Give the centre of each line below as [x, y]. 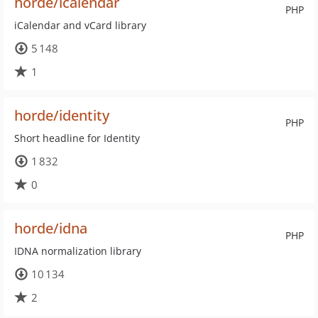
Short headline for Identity [77, 138]
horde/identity [62, 115]
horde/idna [51, 228]
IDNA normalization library [78, 251]
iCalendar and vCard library [80, 25]
